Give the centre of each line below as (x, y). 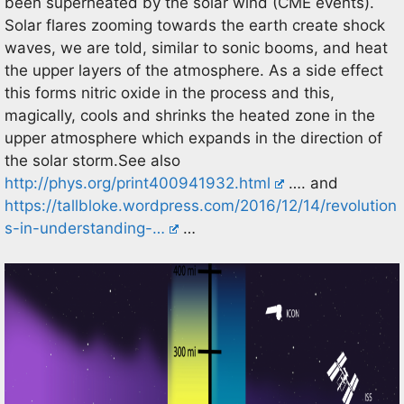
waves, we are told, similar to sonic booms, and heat (196, 48)
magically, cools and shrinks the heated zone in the (190, 115)
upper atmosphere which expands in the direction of (193, 138)
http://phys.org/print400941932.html (138, 183)
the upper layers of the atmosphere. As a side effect (194, 70)
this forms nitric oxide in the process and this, (170, 93)
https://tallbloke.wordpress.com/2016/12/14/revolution (201, 206)
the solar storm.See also (92, 161)
